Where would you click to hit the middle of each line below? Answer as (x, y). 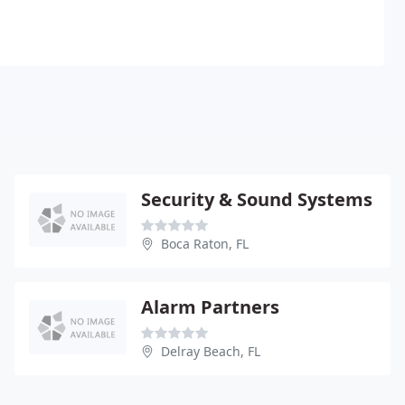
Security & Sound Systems (257, 199)
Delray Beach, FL (211, 351)
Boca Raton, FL (205, 243)
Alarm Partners (210, 306)
